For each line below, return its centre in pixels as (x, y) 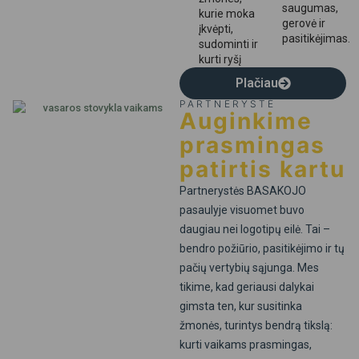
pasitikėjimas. (316, 39)
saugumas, (310, 8)
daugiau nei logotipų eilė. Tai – (255, 230)
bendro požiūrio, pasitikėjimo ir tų (262, 249)
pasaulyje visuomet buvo (242, 210)
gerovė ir (304, 24)
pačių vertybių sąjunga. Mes (249, 268)
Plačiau (256, 83)
